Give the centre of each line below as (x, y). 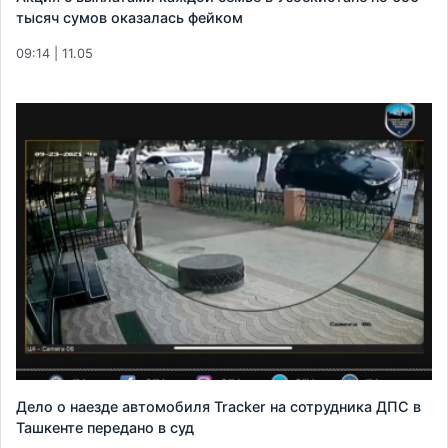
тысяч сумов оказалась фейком (129, 17)
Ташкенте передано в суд (105, 428)
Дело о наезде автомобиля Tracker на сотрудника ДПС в (218, 407)
